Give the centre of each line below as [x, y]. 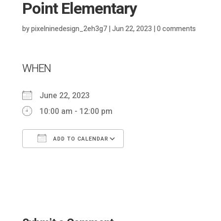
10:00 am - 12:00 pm [76, 111]
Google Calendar [168, 159]
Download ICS [64, 159]
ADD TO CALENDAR [80, 139]
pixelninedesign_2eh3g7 [69, 29]
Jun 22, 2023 [132, 29]
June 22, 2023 [68, 95]
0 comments [176, 29]
